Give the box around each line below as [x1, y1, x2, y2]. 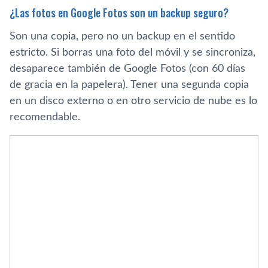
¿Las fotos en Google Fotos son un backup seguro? [10, 4, 229, 20]
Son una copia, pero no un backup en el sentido [10, 31, 235, 42]
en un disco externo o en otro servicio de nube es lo [10, 95, 257, 106]
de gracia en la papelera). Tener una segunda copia [10, 79, 249, 90]
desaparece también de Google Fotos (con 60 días [10, 63, 245, 74]
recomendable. [10, 111, 80, 123]
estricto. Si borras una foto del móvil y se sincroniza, [10, 47, 255, 58]
